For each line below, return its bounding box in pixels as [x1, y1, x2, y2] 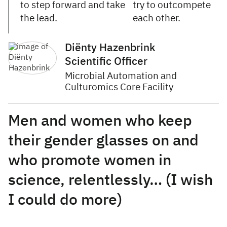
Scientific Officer [65, 56, 147, 67]
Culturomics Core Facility [65, 82, 173, 92]
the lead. [20, 13, 57, 23]
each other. [132, 13, 182, 23]
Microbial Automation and [65, 71, 177, 81]
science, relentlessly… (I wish [8, 173, 213, 188]
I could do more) [8, 193, 122, 208]
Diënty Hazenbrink [65, 43, 155, 54]
